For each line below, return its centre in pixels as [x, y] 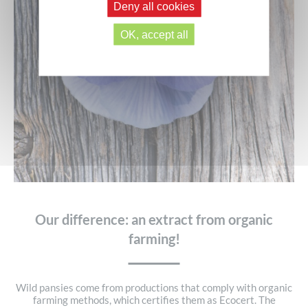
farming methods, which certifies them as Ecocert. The [154, 300]
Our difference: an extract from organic [154, 220]
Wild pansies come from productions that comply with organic [154, 288]
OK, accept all [154, 34]
